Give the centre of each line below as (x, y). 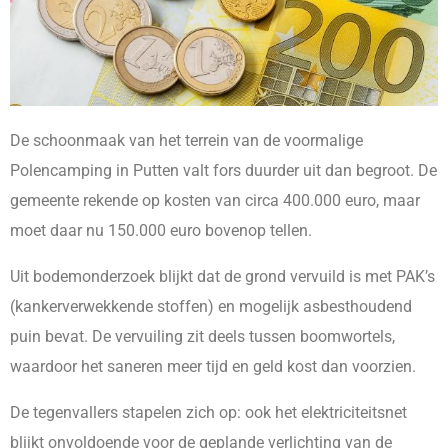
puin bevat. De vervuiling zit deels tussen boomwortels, (202, 337)
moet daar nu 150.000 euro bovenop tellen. (161, 231)
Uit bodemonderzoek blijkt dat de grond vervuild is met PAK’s (222, 277)
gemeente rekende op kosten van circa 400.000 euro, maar (215, 201)
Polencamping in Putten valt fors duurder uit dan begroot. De (223, 171)
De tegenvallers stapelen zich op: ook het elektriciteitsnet (208, 413)
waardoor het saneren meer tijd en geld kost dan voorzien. (213, 367)
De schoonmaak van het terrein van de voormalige (186, 141)
